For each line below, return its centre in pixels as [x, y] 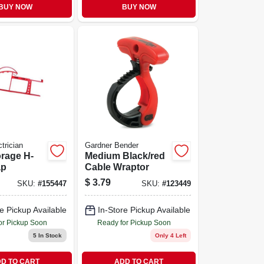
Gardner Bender [112, 145]
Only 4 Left [170, 235]
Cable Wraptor [117, 167]
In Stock [49, 235]
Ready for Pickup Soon [134, 222]
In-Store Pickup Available [144, 210]
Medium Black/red [125, 156]
